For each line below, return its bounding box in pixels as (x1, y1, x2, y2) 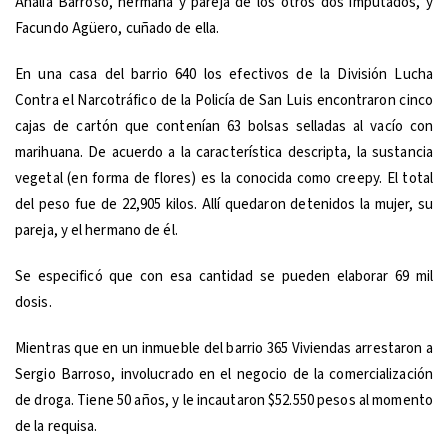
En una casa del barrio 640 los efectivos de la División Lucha (15, 64, 433, 84)
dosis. (15, 292, 52, 312)
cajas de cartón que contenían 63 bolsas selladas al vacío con (15, 116, 433, 136)
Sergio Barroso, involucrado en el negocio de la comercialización (15, 364, 433, 384)
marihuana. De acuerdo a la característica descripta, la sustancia (15, 142, 433, 162)
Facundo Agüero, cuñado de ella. (15, 18, 220, 38)
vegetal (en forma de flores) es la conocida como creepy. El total (15, 168, 433, 188)
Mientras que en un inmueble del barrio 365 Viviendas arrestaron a (15, 338, 433, 358)
